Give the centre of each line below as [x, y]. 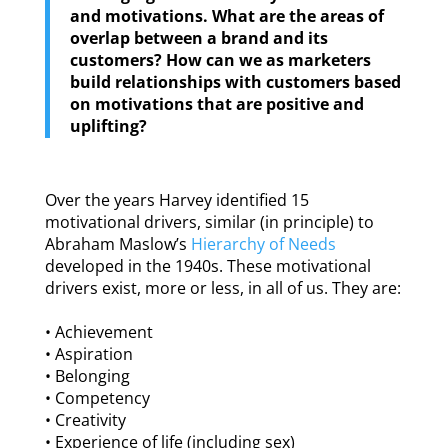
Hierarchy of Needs [263, 244]
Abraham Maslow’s [117, 244]
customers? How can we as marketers [220, 60]
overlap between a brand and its [198, 38]
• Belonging [87, 376]
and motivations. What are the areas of [226, 16]
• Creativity [85, 420]
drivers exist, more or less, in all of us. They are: [222, 288]
